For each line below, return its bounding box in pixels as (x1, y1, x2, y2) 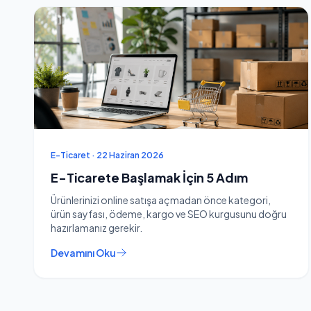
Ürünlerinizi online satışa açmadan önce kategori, (51, 194, 271, 206)
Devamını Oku (51, 246, 116, 259)
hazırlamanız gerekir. (51, 221, 142, 234)
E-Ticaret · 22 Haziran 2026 (51, 150, 164, 160)
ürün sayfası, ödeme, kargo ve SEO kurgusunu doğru (51, 208, 287, 220)
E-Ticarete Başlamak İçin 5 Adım (51, 169, 248, 185)
